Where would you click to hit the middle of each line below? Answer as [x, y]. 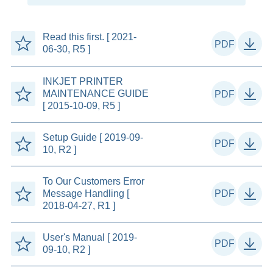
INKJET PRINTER [83, 81]
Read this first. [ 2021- [89, 37]
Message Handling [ [86, 193]
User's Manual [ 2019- [90, 238]
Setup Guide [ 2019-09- [93, 137]
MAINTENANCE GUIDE [95, 93]
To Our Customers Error [93, 181]
